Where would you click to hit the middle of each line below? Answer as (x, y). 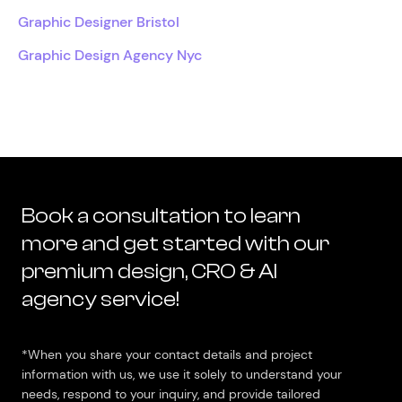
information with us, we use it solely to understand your (182, 374)
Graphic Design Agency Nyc (110, 55)
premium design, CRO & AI (149, 271)
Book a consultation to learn (161, 215)
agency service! (100, 299)
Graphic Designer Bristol (99, 22)
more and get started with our (175, 243)
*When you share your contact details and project (167, 354)
